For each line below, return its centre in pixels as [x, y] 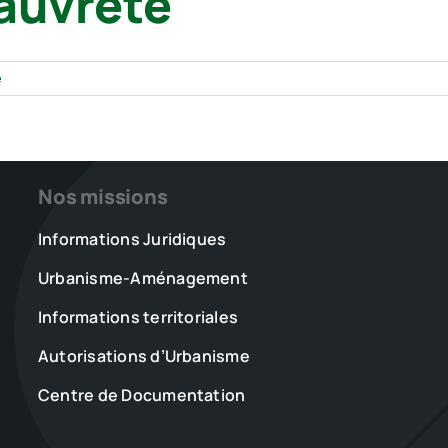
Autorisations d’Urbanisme [143, 356]
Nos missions [102, 196]
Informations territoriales [138, 317]
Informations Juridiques [132, 239]
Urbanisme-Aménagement [142, 278]
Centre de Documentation [141, 395]
